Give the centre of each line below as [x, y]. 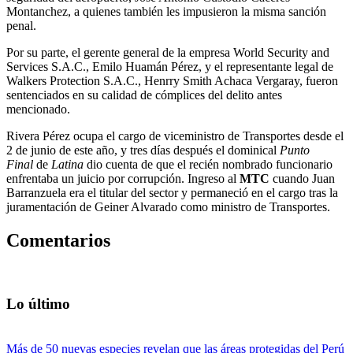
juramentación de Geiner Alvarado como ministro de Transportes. [168, 206]
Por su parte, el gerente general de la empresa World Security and [168, 52]
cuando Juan [302, 178]
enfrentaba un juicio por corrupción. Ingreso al [123, 178]
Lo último [38, 304]
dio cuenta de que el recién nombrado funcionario [208, 164]
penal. [21, 25]
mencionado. [38, 109]
